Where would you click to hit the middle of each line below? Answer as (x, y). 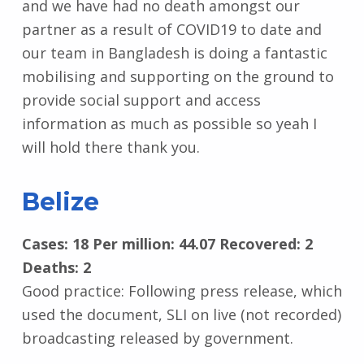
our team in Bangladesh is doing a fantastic (174, 52)
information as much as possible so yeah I (169, 123)
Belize (60, 201)
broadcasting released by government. (157, 338)
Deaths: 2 (56, 267)
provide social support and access (141, 100)
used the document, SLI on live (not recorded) (181, 314)
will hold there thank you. (110, 147)
